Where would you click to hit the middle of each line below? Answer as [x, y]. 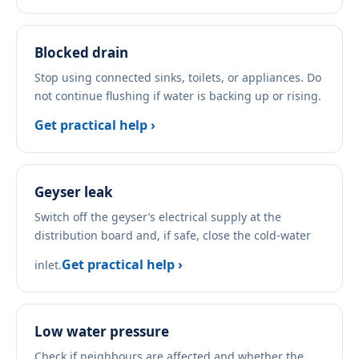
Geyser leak [74, 192]
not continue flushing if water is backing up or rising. [178, 96]
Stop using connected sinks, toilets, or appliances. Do [178, 78]
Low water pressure [102, 332]
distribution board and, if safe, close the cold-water [173, 236]
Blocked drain [81, 53]
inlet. [48, 265]
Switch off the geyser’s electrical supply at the [158, 217]
